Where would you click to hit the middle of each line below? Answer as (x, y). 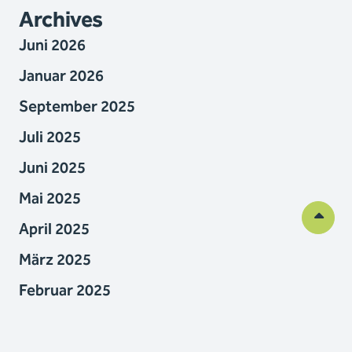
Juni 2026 (52, 46)
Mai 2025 (50, 199)
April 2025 (54, 229)
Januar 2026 (61, 76)
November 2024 (75, 321)
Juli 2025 (50, 137)
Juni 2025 (52, 168)
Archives (61, 20)
